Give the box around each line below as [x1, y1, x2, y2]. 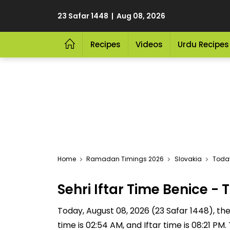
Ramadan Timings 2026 [86, 155, 164, 163]
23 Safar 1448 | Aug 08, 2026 [57, 11, 165, 21]
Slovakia [175, 155, 202, 163]
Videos [135, 39, 163, 50]
